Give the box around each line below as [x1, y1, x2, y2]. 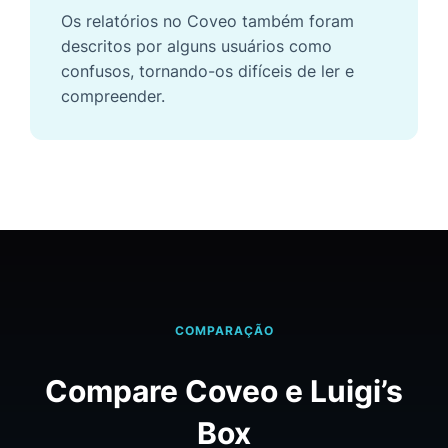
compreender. [61, 85, 165, 106]
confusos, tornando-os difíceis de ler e [61, 60, 354, 81]
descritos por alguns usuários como [61, 35, 332, 56]
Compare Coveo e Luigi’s [45, 372, 403, 409]
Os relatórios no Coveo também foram [61, 10, 354, 31]
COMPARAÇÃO [174, 322, 274, 338]
